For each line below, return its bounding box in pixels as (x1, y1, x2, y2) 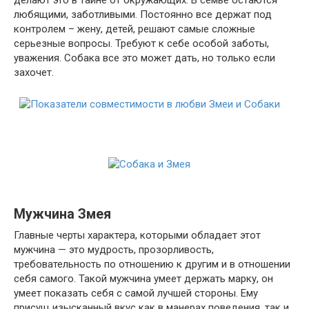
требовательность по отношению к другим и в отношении (14, 258, 290, 270)
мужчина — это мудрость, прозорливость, (14, 243, 214, 256)
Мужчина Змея (14, 206, 111, 223)
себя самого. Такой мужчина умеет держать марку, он (14, 272, 273, 285)
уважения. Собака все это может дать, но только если (14, 51, 275, 64)
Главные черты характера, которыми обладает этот (14, 229, 261, 241)
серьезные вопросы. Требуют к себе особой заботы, (14, 37, 269, 50)
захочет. (14, 66, 54, 79)
